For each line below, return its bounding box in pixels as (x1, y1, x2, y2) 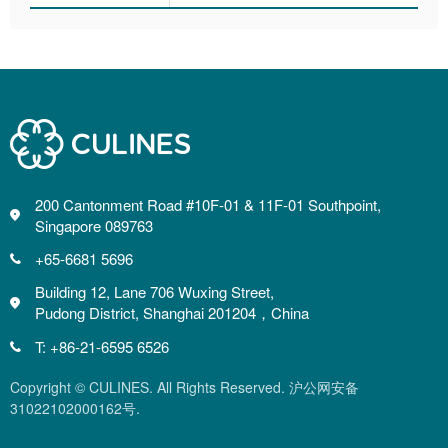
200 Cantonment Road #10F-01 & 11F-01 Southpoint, (35, 194, 381, 215)
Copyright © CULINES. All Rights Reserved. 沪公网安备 (10, 377, 359, 397)
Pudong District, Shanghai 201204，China (35, 302, 309, 323)
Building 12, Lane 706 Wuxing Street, (35, 281, 274, 302)
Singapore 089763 (35, 215, 153, 236)
